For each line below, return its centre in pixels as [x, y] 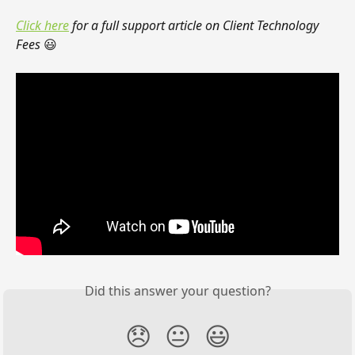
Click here [42, 25]
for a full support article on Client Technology [195, 25]
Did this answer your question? [177, 290]
